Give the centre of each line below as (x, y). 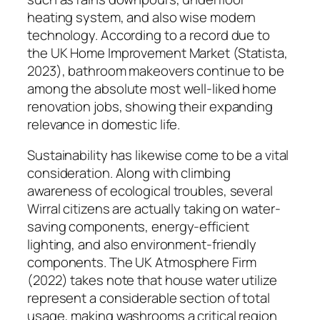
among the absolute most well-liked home (152, 88)
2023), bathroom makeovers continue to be (156, 70)
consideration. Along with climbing (129, 173)
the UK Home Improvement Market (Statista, (157, 52)
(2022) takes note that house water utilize (152, 280)
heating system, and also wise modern (142, 17)
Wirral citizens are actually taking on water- (154, 209)
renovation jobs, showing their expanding (150, 106)
